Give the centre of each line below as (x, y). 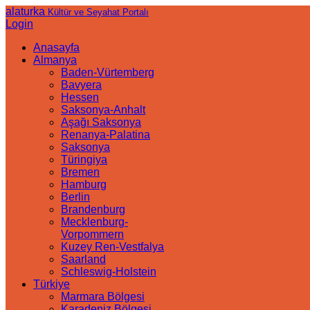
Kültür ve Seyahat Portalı (98, 12)
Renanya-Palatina (106, 135)
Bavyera (81, 85)
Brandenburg (93, 209)
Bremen (80, 172)
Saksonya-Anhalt (103, 110)
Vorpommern (92, 234)
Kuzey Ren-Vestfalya (112, 247)
